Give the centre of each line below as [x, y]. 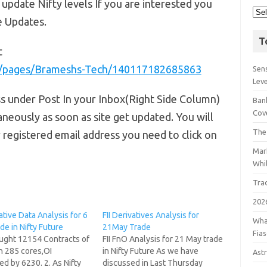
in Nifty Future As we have [150, 251]
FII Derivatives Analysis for [150, 215]
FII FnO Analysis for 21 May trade [162, 239]
